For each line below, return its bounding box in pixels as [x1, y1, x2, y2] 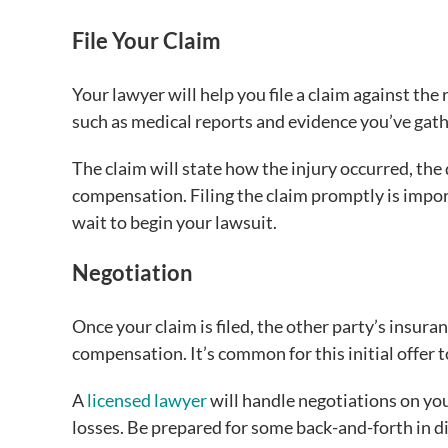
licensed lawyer [87, 389, 207, 412]
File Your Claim [72, 27, 221, 55]
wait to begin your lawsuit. [72, 211, 277, 234]
